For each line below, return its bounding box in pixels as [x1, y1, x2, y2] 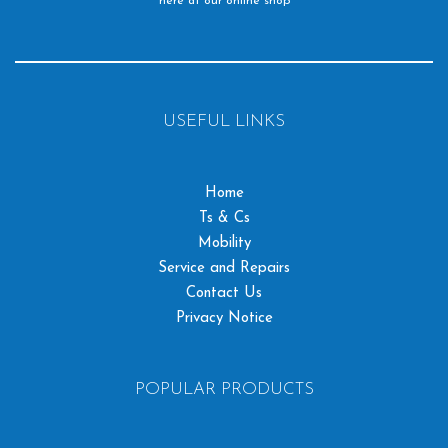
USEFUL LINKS [163, 113, 285, 131]
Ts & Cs [198, 211, 250, 227]
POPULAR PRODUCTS [134, 381, 314, 399]
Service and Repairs [158, 261, 290, 277]
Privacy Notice [175, 311, 273, 327]
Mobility [197, 236, 251, 252]
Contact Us [186, 286, 262, 302]
